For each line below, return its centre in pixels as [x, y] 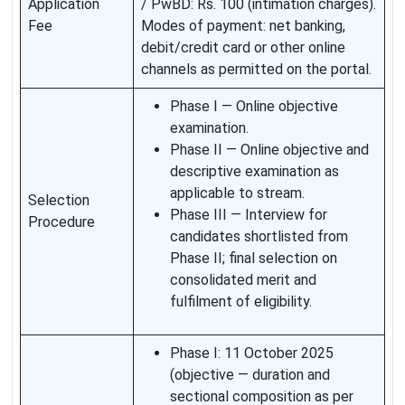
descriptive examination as [254, 172]
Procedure [61, 222]
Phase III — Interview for [249, 215]
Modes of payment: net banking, [243, 26]
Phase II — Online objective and [269, 150]
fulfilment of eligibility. [241, 302]
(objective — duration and [250, 375]
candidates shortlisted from [259, 237]
